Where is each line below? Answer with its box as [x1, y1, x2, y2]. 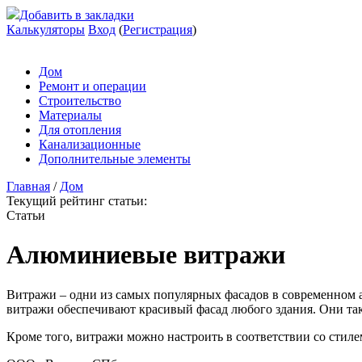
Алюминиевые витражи [6, 240, 285, 270]
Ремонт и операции [39, 79, 146, 93]
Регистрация [123, 23, 192, 36]
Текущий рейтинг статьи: [6, 194, 147, 208]
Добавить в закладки [19, 8, 134, 22]
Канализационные [39, 137, 141, 151]
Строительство [39, 94, 121, 107]
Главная [6, 179, 50, 193]
